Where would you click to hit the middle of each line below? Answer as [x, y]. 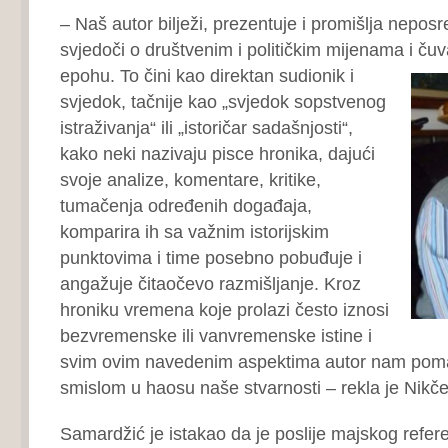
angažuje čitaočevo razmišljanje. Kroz [210, 283]
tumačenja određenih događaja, [185, 205]
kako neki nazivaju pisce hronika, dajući [217, 153]
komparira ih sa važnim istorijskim [194, 231]
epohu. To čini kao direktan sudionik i [206, 75]
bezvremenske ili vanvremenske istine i [215, 335]
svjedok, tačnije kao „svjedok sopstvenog [222, 101]
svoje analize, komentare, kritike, [190, 179]
